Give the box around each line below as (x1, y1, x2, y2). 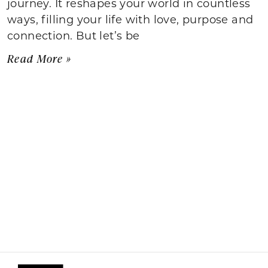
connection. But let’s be (7, 28, 140, 42)
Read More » (7, 51, 72, 66)
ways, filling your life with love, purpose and (7, 11, 254, 26)
